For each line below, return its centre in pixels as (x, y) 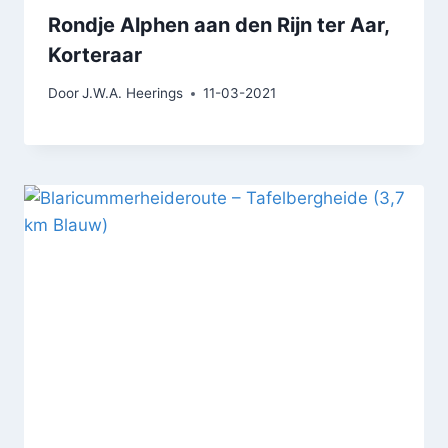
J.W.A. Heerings (133, 93)
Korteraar (95, 54)
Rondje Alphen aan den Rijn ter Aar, (218, 24)
